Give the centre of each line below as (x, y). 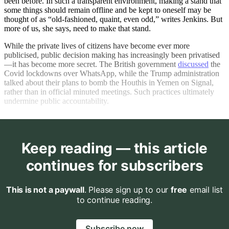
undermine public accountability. (59, 101)
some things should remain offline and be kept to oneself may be (108, 10)
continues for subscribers (114, 166)
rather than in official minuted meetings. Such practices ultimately (109, 92)
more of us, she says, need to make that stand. (78, 29)
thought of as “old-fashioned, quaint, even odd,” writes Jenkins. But (113, 19)
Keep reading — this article (114, 148)
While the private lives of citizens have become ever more (97, 46)
